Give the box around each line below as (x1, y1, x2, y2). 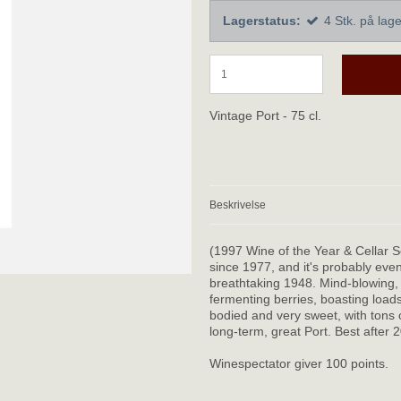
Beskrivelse (209, 199, 266, 212)
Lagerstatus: (223, 13, 301, 28)
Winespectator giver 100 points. (209, 356, 388, 371)
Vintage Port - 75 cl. (209, 108, 321, 124)
